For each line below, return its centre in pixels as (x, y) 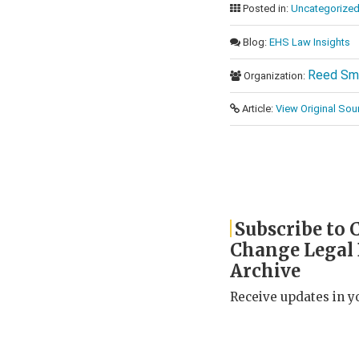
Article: (258, 109)
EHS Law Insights (310, 42)
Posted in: (266, 8)
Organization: (274, 76)
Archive (265, 271)
